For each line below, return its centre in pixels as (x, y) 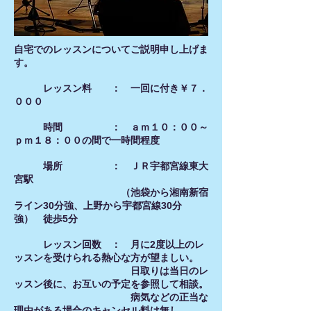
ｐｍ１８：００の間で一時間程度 (87, 140)
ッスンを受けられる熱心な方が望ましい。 (106, 258)
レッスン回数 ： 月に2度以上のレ (109, 244)
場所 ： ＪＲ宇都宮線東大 (111, 166)
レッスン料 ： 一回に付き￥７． (111, 88)
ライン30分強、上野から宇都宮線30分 (98, 205)
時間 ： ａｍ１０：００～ (111, 127)
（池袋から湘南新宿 (111, 192)
